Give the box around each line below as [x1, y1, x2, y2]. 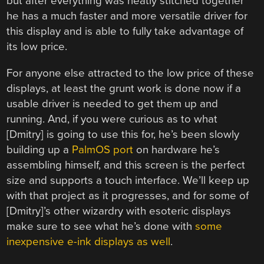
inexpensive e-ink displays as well [6, 235, 171, 248]
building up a [6, 143, 72, 156]
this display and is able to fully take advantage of [6, 25, 244, 38]
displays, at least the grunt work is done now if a [6, 81, 242, 95]
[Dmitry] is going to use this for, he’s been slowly [6, 127, 240, 141]
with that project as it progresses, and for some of [6, 189, 249, 202]
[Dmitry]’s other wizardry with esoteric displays [6, 204, 232, 217]
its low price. [6, 40, 68, 54]
